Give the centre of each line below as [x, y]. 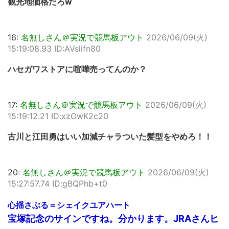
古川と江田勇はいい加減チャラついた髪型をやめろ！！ [110, 136]
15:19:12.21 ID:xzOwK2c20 [58, 116]
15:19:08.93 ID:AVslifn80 [54, 49]
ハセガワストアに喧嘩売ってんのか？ [77, 69]
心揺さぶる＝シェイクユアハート [69, 205]
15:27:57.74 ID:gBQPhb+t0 [58, 184]
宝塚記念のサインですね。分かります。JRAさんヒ [113, 219]
